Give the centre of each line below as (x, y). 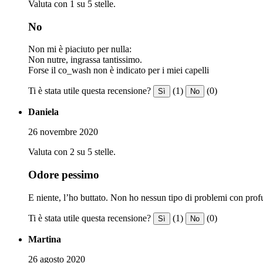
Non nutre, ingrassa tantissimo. (85, 60)
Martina (45, 239)
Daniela (43, 112)
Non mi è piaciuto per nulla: (80, 49)
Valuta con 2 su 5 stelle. (72, 152)
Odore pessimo (64, 175)
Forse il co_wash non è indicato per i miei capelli (119, 70)
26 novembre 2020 (63, 132)
